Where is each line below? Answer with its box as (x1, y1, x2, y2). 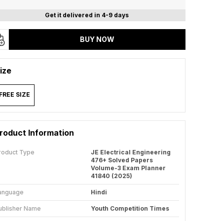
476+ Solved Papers (91, 156, 153, 164)
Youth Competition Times (91, 205, 169, 212)
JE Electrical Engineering (91, 148, 171, 156)
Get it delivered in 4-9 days (45, 11, 129, 19)
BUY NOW (80, 35, 114, 43)
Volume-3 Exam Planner (91, 164, 166, 172)
